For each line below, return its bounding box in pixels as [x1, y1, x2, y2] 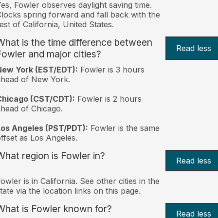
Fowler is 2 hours [74, 93, 142, 104]
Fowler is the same [88, 123, 160, 133]
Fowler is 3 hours [77, 64, 145, 74]
